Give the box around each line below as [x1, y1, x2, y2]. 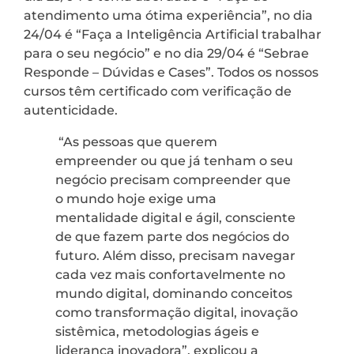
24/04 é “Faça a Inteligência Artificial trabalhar [24, 27, 322, 43]
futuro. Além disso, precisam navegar [55, 248, 296, 264]
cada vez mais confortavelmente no [55, 267, 285, 283]
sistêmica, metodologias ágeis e [55, 324, 259, 340]
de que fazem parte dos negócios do [55, 229, 289, 245]
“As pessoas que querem [55, 134, 217, 150]
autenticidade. [24, 103, 124, 119]
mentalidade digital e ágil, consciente [55, 210, 296, 226]
